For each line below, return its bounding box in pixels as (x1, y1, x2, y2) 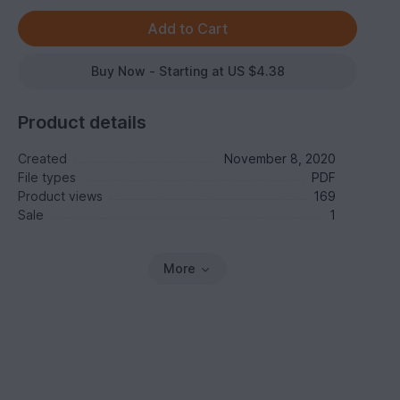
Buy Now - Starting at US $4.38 (90, 63, 285, 79)
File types (18, 170, 77, 185)
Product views (18, 188, 104, 204)
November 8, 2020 (223, 151, 336, 166)
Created (18, 151, 68, 166)
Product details (18, 112, 147, 133)
